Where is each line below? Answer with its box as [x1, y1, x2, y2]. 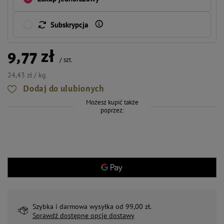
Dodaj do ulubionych [23, 84, 104, 93]
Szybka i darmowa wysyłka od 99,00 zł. [32, 202, 151, 211]
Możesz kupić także [85, 98, 138, 106]
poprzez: [100, 106, 124, 114]
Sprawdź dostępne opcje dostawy [32, 211, 134, 220]
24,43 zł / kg [7, 70, 46, 79]
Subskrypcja [50, 20, 88, 29]
